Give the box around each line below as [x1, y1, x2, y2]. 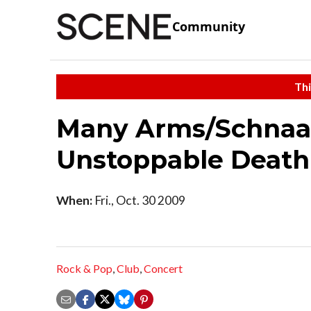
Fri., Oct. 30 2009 [92, 192, 185, 208]
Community [172, 18, 245, 35]
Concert [144, 262, 183, 276]
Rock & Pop [56, 262, 112, 276]
